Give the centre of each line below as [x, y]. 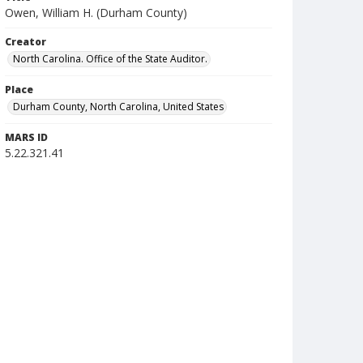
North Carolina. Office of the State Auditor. [110, 59]
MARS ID [26, 137]
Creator [26, 42]
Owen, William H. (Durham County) [96, 13]
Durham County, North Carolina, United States [118, 107]
